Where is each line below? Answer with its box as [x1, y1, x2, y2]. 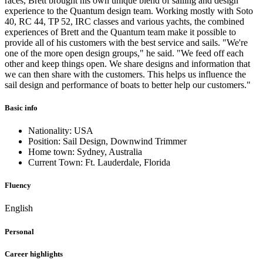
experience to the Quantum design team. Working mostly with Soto [5, 5, 253, 16]
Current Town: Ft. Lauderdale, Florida [28, 157, 170, 168]
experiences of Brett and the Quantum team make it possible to [5, 26, 236, 37]
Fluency [5, 181, 31, 190]
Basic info [5, 103, 38, 112]
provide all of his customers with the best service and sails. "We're [5, 37, 248, 48]
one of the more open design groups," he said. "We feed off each [5, 48, 244, 58]
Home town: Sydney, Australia [28, 147, 142, 157]
